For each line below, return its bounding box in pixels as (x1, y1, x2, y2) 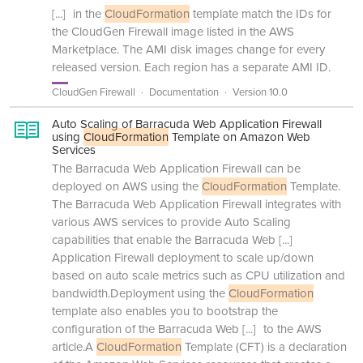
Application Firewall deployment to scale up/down (52, 249, 314, 267)
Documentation (149, 84, 219, 100)
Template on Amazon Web (169, 128, 310, 146)
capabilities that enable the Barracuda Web (52, 231, 275, 249)
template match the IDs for (190, 5, 331, 23)
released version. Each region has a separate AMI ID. (52, 58, 331, 76)
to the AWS (260, 320, 322, 338)
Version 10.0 (233, 84, 288, 100)
